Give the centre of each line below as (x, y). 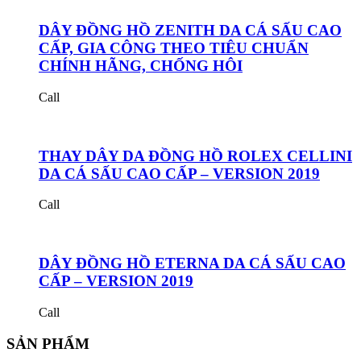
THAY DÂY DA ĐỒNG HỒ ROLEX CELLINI (195, 156)
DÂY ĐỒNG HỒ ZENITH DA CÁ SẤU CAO (190, 31)
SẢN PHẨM (48, 343)
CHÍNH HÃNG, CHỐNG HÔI (141, 66)
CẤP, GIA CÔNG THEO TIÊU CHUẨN (174, 48)
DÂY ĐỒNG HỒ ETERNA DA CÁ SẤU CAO (192, 263)
